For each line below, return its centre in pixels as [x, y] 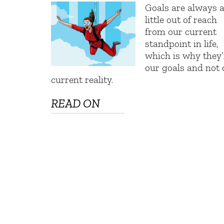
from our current [181, 31]
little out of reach [181, 19]
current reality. [82, 79]
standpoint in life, [182, 43]
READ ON [75, 103]
